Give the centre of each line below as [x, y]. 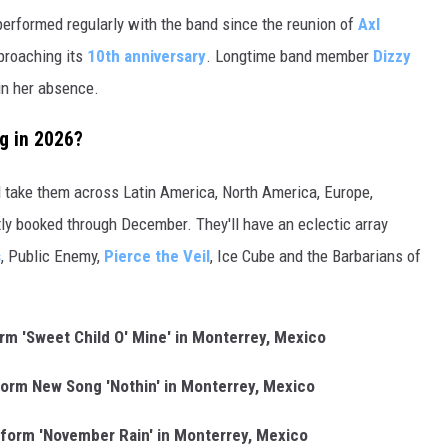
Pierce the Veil [157, 255]
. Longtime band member [289, 55]
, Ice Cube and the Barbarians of [315, 255]
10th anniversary [146, 55]
